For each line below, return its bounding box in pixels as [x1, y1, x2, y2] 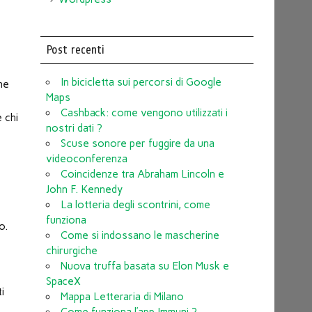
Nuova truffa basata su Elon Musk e [60, 259, 229, 272]
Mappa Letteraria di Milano [60, 290, 184, 303]
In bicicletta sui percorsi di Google [60, 75, 221, 88]
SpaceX [45, 274, 81, 288]
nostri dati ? [45, 121, 102, 134]
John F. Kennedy [45, 182, 123, 196]
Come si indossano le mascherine [60, 228, 219, 242]
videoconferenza [45, 152, 127, 165]
